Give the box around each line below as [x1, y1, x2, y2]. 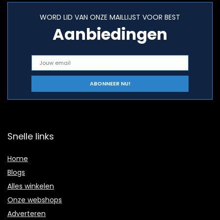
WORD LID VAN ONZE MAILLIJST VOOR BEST [40, 12, 180, 23]
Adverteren [7, 209, 46, 219]
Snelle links [7, 130, 54, 143]
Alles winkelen [7, 181, 54, 192]
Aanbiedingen [53, 23, 167, 46]
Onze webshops [7, 195, 62, 205]
